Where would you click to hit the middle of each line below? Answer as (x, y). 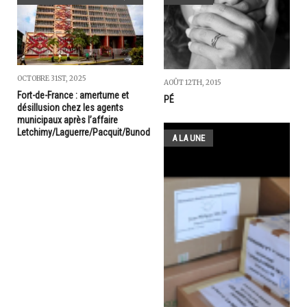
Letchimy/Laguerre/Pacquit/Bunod (84, 132)
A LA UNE (188, 138)
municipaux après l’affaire (67, 120)
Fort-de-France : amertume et (73, 95)
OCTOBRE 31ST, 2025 (52, 78)
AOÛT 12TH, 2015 (193, 83)
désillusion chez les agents (70, 107)
